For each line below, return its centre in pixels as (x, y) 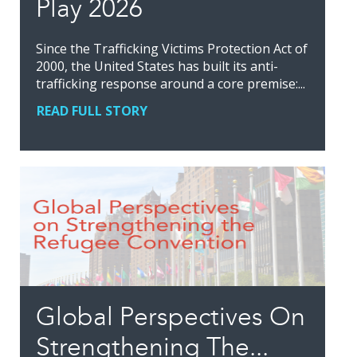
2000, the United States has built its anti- (157, 67)
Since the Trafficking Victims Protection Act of (172, 49)
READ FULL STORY (92, 111)
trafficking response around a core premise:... (171, 84)
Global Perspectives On (171, 317)
